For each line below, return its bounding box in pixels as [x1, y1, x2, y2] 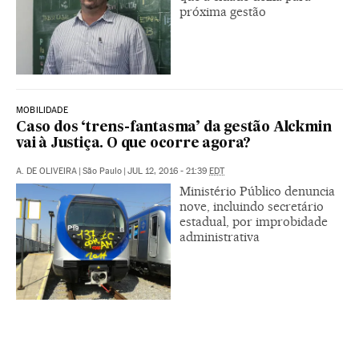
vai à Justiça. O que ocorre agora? [16, 136, 252, 151]
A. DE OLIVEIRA [16, 165, 77, 176]
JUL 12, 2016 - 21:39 [127, 165, 209, 176]
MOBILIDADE [16, 104, 68, 115]
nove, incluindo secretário [179, 198, 324, 214]
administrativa [179, 228, 260, 244]
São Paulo [83, 165, 122, 176]
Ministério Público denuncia [179, 183, 335, 199]
